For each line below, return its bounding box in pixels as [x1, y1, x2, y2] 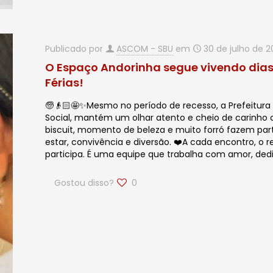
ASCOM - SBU [116, 43, 174, 55]
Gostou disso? [54, 177, 115, 189]
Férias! [45, 75, 84, 90]
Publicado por [45, 43, 106, 55]
